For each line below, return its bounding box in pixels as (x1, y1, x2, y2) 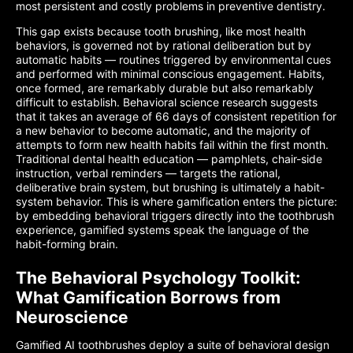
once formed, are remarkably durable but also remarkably (16, 81, 314, 95)
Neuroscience (16, 307, 128, 327)
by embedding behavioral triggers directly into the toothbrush (16, 209, 334, 222)
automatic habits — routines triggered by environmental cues (16, 53, 331, 66)
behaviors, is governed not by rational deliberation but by (16, 39, 311, 52)
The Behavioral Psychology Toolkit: (16, 268, 300, 288)
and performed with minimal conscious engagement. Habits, (16, 67, 325, 80)
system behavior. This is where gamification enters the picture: (16, 195, 337, 208)
